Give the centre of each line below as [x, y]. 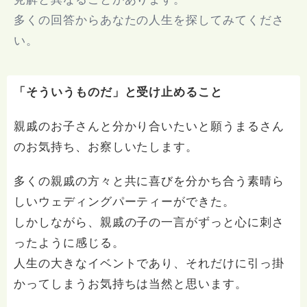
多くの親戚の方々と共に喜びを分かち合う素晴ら [149, 181]
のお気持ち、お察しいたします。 [106, 147]
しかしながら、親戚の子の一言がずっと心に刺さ [149, 222]
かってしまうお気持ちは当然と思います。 [131, 284]
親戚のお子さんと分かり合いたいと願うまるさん [149, 126]
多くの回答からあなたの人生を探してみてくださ [149, 20]
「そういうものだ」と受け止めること [119, 92]
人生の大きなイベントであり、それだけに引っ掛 [149, 263]
